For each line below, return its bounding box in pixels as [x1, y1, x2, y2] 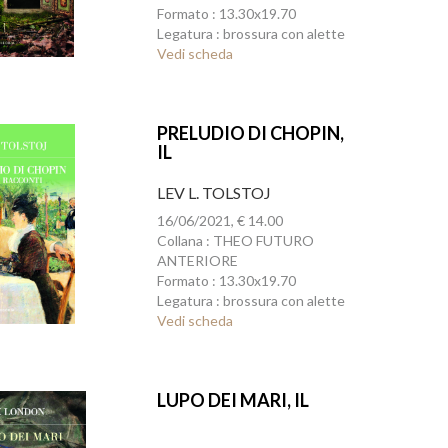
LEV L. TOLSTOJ [156, 183, 271, 202]
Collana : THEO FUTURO [156, 232, 314, 249]
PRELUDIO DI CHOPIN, [156, 122, 344, 144]
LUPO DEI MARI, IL [156, 389, 309, 411]
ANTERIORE [156, 252, 238, 269]
